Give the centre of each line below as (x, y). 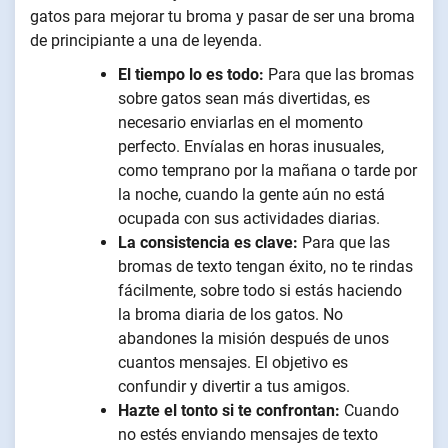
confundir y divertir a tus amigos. (234, 387)
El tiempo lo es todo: (191, 75)
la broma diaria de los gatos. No (230, 315)
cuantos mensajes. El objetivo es (233, 363)
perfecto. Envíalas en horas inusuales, (251, 147)
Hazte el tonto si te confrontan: (229, 411)
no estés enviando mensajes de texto (248, 435)
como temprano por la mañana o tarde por (267, 171)
